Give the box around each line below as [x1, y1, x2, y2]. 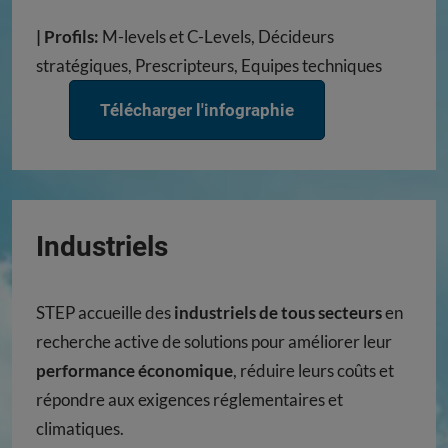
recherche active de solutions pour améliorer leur [36, 331, 392, 353]
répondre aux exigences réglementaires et [36, 389, 343, 411]
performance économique [36, 360, 233, 382]
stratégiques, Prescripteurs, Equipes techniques [36, 55, 382, 77]
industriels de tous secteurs [174, 302, 382, 324]
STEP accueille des [36, 302, 174, 324]
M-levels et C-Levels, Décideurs [102, 26, 334, 48]
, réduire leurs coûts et [233, 360, 394, 382]
